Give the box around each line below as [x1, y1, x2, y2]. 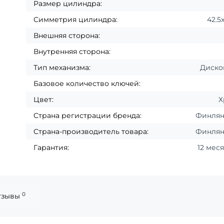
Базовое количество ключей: [33, 79, 141, 88]
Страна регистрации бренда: [33, 111, 142, 120]
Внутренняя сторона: [33, 47, 111, 56]
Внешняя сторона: [33, 31, 100, 40]
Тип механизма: [33, 63, 91, 72]
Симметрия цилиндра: [33, 15, 118, 24]
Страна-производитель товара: [33, 127, 149, 136]
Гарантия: [33, 143, 69, 152]
